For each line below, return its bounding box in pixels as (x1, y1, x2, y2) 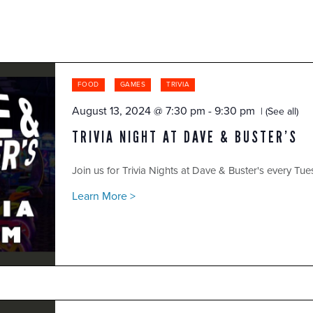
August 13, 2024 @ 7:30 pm (71, 103, 205, 118)
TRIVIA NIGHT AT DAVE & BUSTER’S (71, 126, 298, 147)
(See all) (262, 105, 298, 118)
